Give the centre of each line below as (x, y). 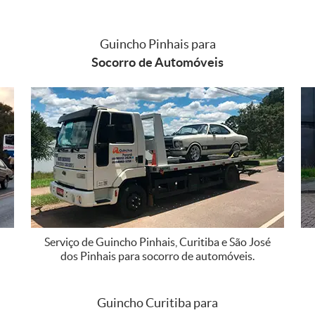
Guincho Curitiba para (157, 302)
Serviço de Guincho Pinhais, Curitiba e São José (157, 242)
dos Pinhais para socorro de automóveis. (157, 256)
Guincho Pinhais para (157, 44)
